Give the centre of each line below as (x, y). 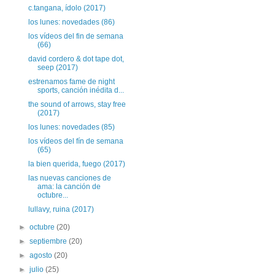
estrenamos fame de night (71, 82)
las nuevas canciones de (69, 178)
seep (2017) (57, 68)
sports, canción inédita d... (80, 90)
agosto (42, 255)
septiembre (49, 241)
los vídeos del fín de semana (76, 141)
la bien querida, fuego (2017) (76, 164)
